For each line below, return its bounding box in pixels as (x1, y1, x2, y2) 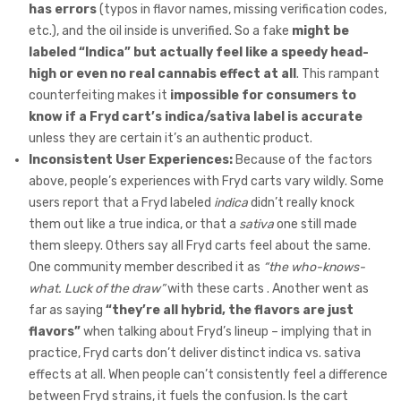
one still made (274, 217, 357, 233)
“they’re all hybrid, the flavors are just (106, 303, 354, 319)
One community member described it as (29, 260, 263, 276)
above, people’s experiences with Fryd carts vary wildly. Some (29, 174, 384, 190)
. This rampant (296, 66, 380, 82)
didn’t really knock (248, 195, 354, 211)
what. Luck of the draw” (29, 281, 165, 297)
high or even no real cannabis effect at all (29, 66, 296, 82)
